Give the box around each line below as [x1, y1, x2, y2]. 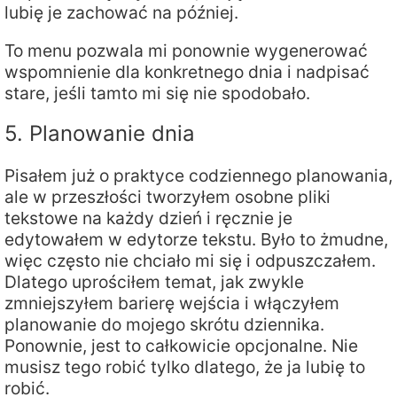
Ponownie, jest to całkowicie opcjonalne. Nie [4, 335, 358, 357]
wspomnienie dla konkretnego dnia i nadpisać [4, 60, 370, 82]
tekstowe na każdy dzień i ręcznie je [4, 207, 292, 230]
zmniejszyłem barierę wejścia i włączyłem [4, 292, 339, 315]
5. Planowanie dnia [4, 121, 195, 147]
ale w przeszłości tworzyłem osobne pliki [4, 186, 331, 208]
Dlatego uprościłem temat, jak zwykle [4, 271, 304, 293]
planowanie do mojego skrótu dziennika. [4, 314, 324, 336]
